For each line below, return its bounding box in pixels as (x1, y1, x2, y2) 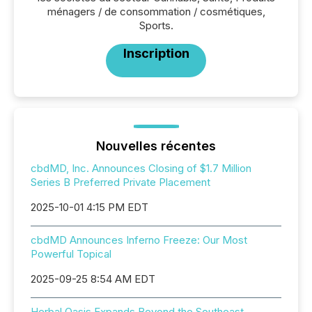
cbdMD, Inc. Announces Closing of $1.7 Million (31, 162, 251, 175)
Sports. (139, 19, 173, 32)
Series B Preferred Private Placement (31, 175, 210, 189)
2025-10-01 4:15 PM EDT (31, 201, 148, 214)
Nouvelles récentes (96, 139, 216, 153)
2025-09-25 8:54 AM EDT (31, 272, 155, 286)
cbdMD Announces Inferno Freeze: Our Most (31, 233, 247, 247)
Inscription (123, 46, 189, 61)
